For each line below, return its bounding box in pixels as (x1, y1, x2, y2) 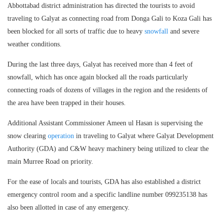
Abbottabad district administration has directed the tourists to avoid (7, 1, 195, 9)
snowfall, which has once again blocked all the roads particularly (7, 73, 188, 81)
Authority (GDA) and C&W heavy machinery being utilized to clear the (7, 145, 209, 152)
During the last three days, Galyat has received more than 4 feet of (7, 60, 193, 68)
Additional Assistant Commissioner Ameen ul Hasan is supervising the (7, 119, 203, 127)
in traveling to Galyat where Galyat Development (74, 132, 214, 140)
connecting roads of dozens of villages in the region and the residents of (7, 86, 208, 94)
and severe (168, 27, 199, 35)
